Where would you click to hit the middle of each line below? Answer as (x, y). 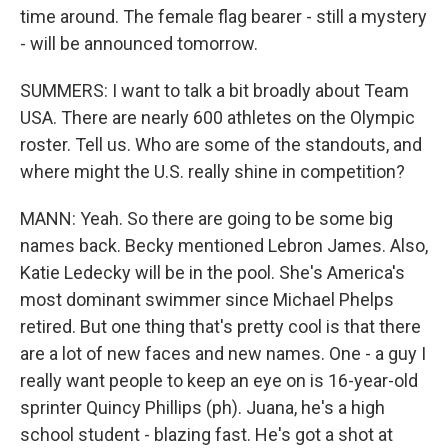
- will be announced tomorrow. (139, 43)
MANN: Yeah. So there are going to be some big (206, 218)
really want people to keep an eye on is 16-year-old (219, 380)
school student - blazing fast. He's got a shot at (206, 434)
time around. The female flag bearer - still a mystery (223, 16)
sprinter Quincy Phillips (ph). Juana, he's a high (202, 407)
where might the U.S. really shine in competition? (212, 171)
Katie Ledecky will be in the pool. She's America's (212, 272)
